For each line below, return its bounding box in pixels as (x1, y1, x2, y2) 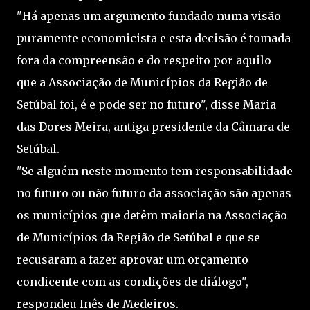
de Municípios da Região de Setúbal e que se (17, 230, 260, 244)
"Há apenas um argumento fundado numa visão (17, 8, 281, 23)
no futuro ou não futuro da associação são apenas (17, 185, 291, 200)
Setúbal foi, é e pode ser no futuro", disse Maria (17, 97, 276, 111)
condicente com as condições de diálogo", (17, 274, 248, 289)
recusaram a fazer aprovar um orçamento (17, 252, 248, 266)
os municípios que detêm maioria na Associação (17, 208, 287, 222)
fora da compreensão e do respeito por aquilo (17, 53, 271, 67)
